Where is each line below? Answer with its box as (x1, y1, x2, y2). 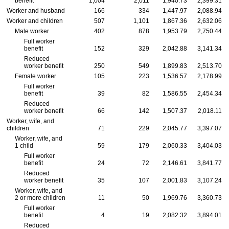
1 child (14, 142, 33, 150)
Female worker (14, 73, 56, 80)
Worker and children (7, 17, 63, 25)
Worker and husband (7, 7, 65, 15)
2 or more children (14, 194, 65, 202)
